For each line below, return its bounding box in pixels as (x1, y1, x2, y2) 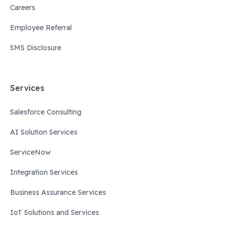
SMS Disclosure (10, 43, 61, 53)
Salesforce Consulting (10, 107, 81, 117)
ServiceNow (10, 148, 51, 157)
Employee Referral (10, 23, 72, 33)
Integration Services (10, 168, 78, 177)
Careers (10, 3, 35, 13)
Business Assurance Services (10, 188, 106, 197)
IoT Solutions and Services (10, 208, 99, 217)
